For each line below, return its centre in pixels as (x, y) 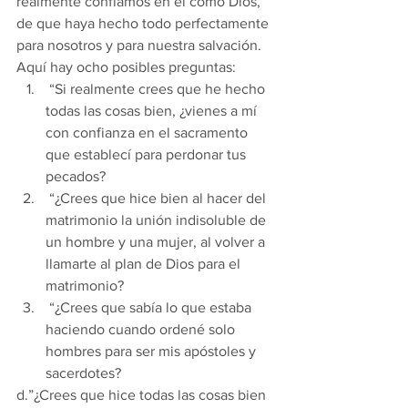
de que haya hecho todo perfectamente (144, 23)
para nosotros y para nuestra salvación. (141, 45)
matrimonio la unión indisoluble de (158, 220)
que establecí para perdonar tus (148, 154)
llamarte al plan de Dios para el (145, 264)
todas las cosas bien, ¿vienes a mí (153, 111)
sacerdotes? (83, 373)
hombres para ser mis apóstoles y (153, 351)
